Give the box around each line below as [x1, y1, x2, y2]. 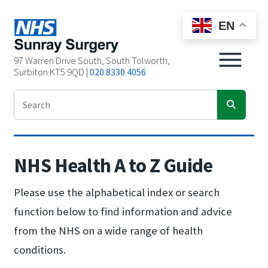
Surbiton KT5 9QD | [14, 65, 90, 78]
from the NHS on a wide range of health [14, 223, 203, 237]
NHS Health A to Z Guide [14, 152, 213, 178]
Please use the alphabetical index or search [14, 185, 220, 199]
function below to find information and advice [14, 204, 233, 218]
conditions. [14, 242, 66, 257]
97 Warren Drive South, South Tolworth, [14, 54, 170, 66]
